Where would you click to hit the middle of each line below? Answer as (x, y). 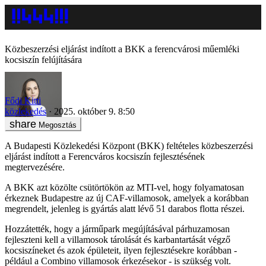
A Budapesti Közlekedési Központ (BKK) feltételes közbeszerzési (129, 145)
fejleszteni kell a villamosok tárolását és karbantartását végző (118, 239)
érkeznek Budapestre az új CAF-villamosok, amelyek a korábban (127, 198)
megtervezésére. (35, 167)
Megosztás (58, 125)
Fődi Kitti (23, 100)
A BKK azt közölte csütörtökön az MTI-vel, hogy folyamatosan (124, 187)
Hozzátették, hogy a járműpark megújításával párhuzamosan (117, 229)
